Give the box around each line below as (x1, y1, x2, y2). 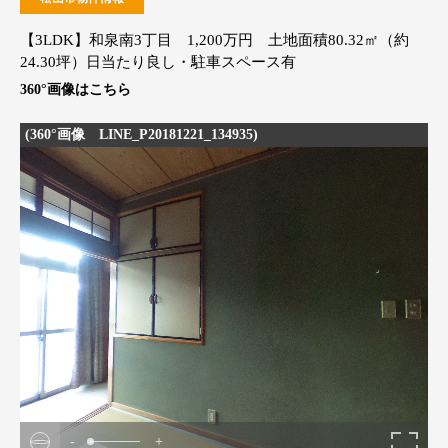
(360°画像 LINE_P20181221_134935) (25, 126, 258, 142)
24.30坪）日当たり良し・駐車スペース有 (20, 54, 311, 70)
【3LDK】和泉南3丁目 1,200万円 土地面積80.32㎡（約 (20, 32, 409, 48)
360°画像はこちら (20, 82, 131, 97)
